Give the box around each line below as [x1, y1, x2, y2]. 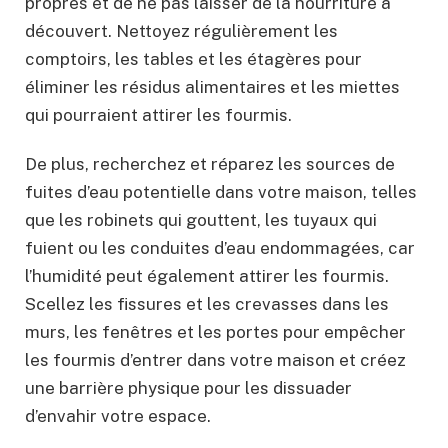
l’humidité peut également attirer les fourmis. [25, 265, 389, 286]
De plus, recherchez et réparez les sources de [25, 153, 395, 174]
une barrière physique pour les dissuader [25, 377, 352, 398]
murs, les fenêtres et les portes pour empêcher [25, 321, 406, 342]
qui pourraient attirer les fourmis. [25, 105, 292, 126]
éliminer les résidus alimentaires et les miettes [25, 77, 400, 98]
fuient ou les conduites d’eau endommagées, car [25, 237, 415, 258]
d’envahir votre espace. [25, 405, 211, 426]
